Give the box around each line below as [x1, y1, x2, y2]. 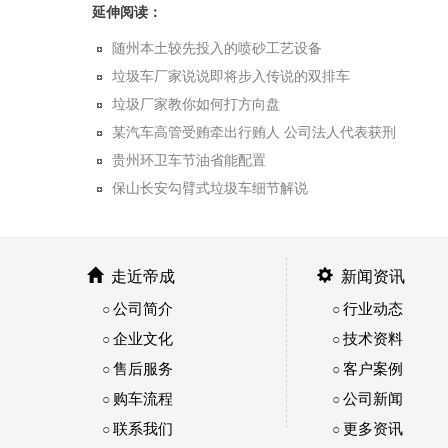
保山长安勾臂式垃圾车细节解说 [112, 181, 308, 195]
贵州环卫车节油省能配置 [112, 153, 266, 167]
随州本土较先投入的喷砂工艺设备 [112, 41, 322, 55]
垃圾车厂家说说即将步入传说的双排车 [112, 69, 350, 83]
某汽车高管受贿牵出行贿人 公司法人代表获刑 [112, 125, 396, 139]
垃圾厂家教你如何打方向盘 [112, 97, 280, 111]
